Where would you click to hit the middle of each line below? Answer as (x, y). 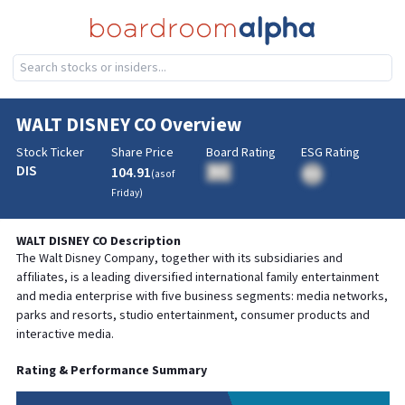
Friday (125, 193)
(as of (162, 174)
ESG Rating (330, 153)
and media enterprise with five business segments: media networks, (202, 297)
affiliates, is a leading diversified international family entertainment (197, 278)
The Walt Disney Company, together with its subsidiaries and (179, 259)
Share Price (142, 153)
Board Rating (240, 153)
